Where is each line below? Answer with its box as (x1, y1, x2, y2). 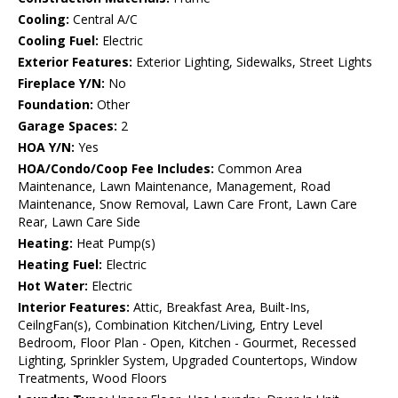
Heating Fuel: (18, 256, 102, 274)
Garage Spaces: (18, 117, 117, 135)
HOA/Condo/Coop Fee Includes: (18, 160, 214, 178)
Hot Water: (18, 277, 88, 295)
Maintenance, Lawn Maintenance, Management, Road (18, 178, 330, 195)
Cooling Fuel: (18, 32, 99, 50)
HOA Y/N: (18, 139, 75, 156)
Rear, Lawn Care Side (18, 213, 140, 231)
